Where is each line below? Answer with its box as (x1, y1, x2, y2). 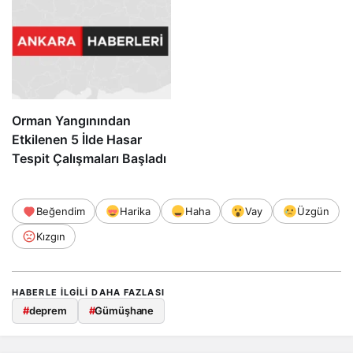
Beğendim (36, 205, 85, 218)
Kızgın (36, 230, 65, 243)
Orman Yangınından (12, 113, 131, 129)
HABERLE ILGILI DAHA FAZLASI (12, 287, 165, 299)
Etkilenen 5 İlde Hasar (12, 132, 142, 148)
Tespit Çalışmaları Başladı (12, 150, 166, 167)
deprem (28, 304, 67, 318)
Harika (120, 205, 150, 218)
